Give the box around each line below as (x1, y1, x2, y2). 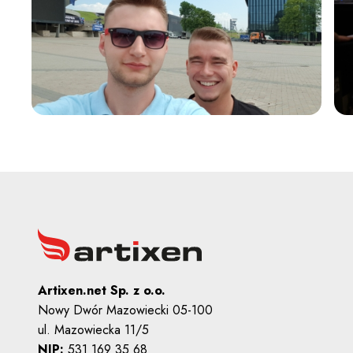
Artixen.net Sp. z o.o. (38, 281, 165, 299)
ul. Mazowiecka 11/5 (38, 320, 149, 339)
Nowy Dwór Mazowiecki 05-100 (38, 300, 213, 319)
